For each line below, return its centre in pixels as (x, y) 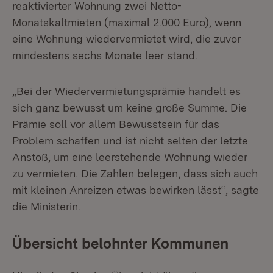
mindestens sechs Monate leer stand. (105, 55)
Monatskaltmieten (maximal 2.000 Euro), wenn (127, 22)
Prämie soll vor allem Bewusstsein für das (116, 124)
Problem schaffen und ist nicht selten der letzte (130, 140)
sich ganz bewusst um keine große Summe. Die (129, 108)
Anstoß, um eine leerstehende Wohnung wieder (130, 157)
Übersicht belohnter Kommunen (120, 243)
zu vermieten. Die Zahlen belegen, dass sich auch (135, 173)
